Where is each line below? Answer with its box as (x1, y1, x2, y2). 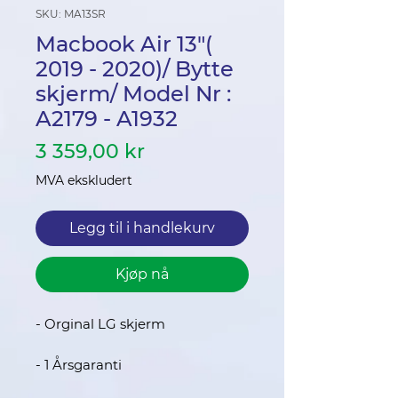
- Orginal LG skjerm (36, 315, 165, 332)
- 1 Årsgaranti (36, 356, 122, 373)
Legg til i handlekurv (69, 219, 215, 236)
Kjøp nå (115, 266, 169, 283)
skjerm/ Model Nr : (36, 81, 231, 107)
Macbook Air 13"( (36, 31, 212, 57)
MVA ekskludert (36, 172, 132, 188)
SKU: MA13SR (36, 7, 106, 20)
